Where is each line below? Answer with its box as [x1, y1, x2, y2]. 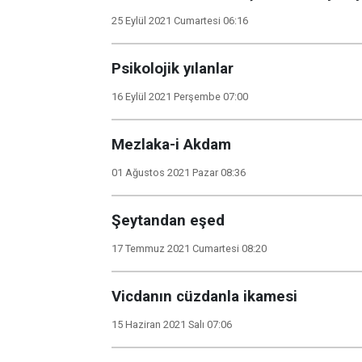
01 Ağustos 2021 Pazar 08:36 [112, 166, 246, 179]
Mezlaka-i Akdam [112, 136, 231, 154]
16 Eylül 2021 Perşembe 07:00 [112, 90, 248, 103]
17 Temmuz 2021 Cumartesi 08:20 [112, 242, 267, 255]
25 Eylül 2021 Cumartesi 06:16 [112, 15, 248, 27]
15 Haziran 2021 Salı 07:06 [112, 318, 232, 330]
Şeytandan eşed [112, 212, 225, 229]
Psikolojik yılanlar [112, 60, 234, 78]
